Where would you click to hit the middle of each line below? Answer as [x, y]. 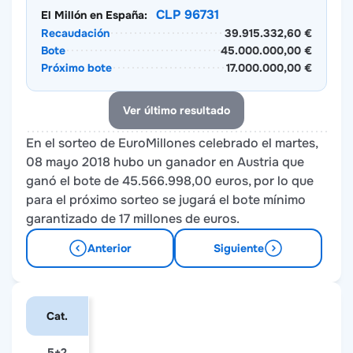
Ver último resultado [176, 110]
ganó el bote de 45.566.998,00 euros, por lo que [170, 181]
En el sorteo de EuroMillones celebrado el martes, [172, 143]
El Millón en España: [94, 15]
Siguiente [239, 248]
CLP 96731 [188, 15]
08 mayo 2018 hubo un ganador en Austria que [165, 162]
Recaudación [75, 33]
